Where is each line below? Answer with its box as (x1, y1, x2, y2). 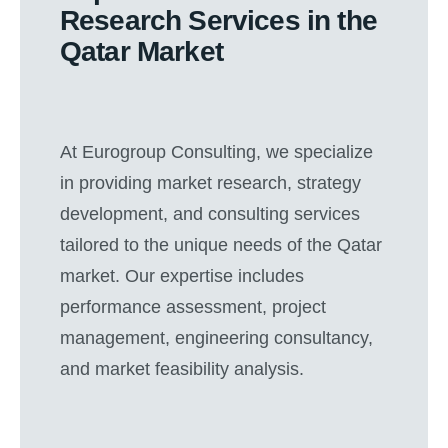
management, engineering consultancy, (60, 328, 373, 348)
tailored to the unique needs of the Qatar (60, 235, 382, 255)
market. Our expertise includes (60, 266, 304, 286)
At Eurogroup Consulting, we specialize (60, 142, 373, 162)
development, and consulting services (60, 204, 360, 224)
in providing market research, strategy (60, 173, 361, 193)
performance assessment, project (60, 297, 326, 317)
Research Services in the (60, 5, 377, 36)
